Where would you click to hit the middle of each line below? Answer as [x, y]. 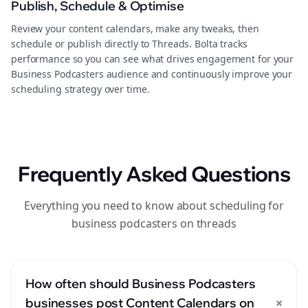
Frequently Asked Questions [154, 174]
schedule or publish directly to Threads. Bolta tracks [129, 44]
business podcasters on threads [154, 223]
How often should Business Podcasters [141, 284]
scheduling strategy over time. [80, 89]
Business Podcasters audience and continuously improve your [152, 74]
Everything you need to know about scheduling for [154, 206]
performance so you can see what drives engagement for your [153, 59]
